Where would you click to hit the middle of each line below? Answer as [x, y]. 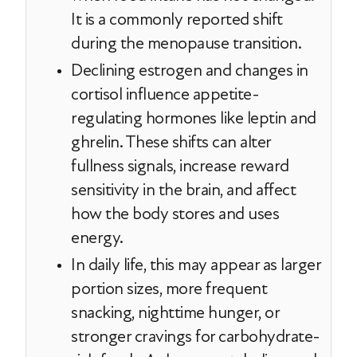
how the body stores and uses [175, 214]
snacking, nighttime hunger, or [175, 312]
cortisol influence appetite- [165, 94]
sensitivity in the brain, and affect [183, 190]
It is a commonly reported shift [177, 19]
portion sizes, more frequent [169, 288]
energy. [97, 237]
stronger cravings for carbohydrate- [196, 336]
